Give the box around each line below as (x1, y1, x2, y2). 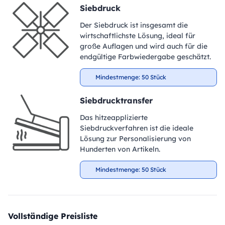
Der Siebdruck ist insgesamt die (79, 21, 188, 30)
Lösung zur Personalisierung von (79, 134, 191, 143)
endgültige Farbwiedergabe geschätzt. (79, 52, 211, 61)
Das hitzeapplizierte (79, 113, 148, 122)
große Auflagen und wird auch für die (79, 42, 207, 51)
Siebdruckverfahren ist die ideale (79, 124, 193, 133)
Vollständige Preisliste (8, 211, 97, 221)
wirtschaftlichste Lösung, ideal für (79, 31, 195, 40)
